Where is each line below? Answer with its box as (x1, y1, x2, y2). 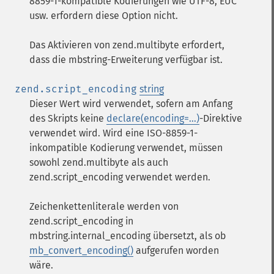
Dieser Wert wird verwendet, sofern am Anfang (29, 98, 232, 109)
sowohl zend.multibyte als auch (29, 157, 168, 168)
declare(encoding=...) (106, 113, 199, 124)
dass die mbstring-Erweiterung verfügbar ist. (29, 54, 223, 65)
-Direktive (199, 113, 242, 124)
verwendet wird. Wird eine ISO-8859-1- (29, 127, 198, 139)
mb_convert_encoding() (29, 245, 133, 256)
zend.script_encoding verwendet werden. (29, 171, 210, 183)
